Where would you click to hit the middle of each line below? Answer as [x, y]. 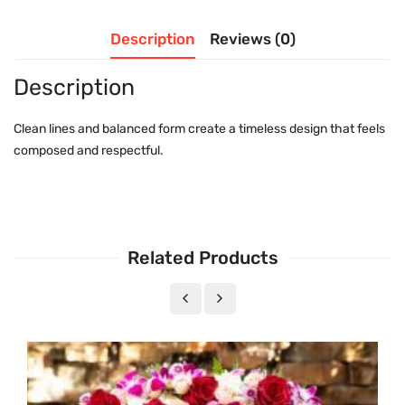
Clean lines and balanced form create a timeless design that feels [199, 129]
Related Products [202, 258]
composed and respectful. [89, 151]
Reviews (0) [252, 39]
